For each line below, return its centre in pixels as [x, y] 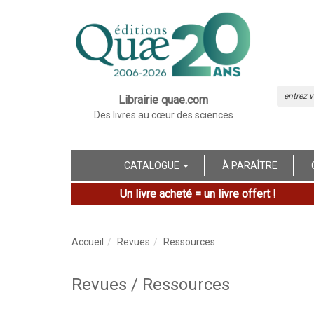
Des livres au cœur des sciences [163, 115]
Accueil [88, 241]
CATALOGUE [153, 165]
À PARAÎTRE [250, 165]
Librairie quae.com [164, 100]
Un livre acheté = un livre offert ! [198, 193]
